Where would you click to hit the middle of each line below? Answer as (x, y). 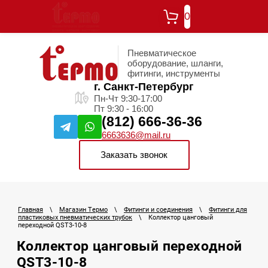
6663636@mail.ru (136, 135)
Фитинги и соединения (158, 210)
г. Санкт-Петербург (144, 87)
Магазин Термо (83, 210)
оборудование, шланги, (175, 63)
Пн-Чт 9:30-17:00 (128, 98)
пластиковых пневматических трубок (75, 218)
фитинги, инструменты (173, 73)
